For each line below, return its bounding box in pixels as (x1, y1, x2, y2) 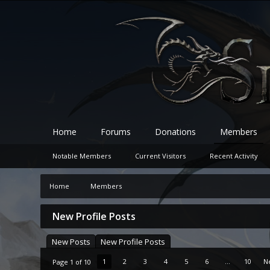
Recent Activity (210, 151, 258, 160)
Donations (155, 126, 196, 137)
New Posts (52, 236, 90, 247)
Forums (101, 126, 131, 137)
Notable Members (52, 151, 111, 160)
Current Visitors (135, 151, 186, 160)
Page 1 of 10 (52, 257, 91, 266)
